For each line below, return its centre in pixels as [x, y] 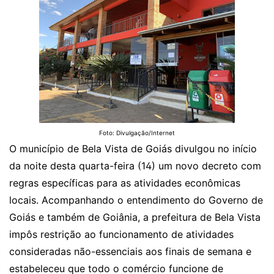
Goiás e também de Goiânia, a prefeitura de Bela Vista [135, 217]
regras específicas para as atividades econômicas [125, 183]
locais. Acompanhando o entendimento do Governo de [136, 200]
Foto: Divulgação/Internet [137, 133]
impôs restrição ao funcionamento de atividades [121, 234]
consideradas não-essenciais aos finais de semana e [130, 251]
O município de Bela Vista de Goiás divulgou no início [133, 149]
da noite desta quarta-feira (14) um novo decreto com [135, 166]
